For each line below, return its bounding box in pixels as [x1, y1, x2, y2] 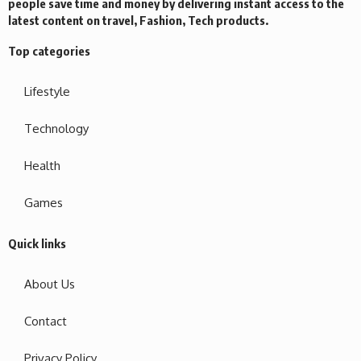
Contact [24, 313, 67, 330]
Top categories [8, 44, 90, 59]
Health [24, 158, 60, 174]
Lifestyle [24, 84, 70, 100]
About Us [24, 276, 75, 293]
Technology [24, 121, 89, 137]
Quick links [8, 236, 66, 251]
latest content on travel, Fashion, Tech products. [8, 13, 268, 28]
